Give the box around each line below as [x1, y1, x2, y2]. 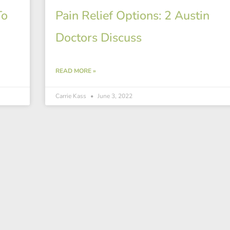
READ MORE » [55, 66, 96, 75]
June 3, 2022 [95, 91, 132, 100]
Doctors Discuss [55, 29, 142, 46]
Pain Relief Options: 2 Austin [55, 7, 209, 24]
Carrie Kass [55, 91, 88, 100]
